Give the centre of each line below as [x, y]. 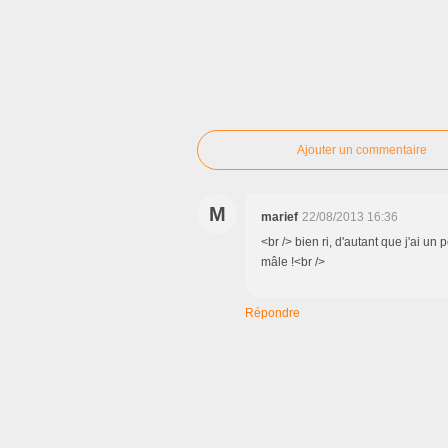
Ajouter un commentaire [362, 150]
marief [279, 217]
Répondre [272, 313]
